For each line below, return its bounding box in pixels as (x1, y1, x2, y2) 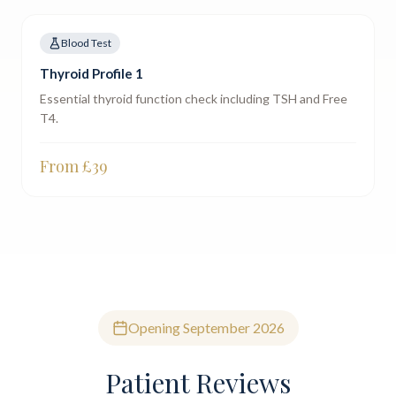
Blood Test (61, 36, 111, 49)
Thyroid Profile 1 (40, 65, 143, 81)
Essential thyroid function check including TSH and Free (40, 91, 347, 106)
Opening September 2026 (127, 319, 285, 336)
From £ (40, 156, 92, 177)
